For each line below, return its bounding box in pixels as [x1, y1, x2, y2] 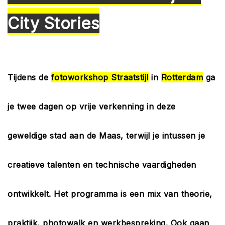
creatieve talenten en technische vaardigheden [8, 160, 196, 170]
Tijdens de [8, 72, 51, 82]
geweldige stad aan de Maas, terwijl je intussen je [8, 131, 205, 141]
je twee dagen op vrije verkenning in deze [8, 101, 176, 111]
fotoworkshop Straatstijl [51, 72, 149, 82]
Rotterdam [161, 72, 203, 82]
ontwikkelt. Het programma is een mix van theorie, [8, 189, 212, 199]
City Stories [8, 14, 99, 33]
